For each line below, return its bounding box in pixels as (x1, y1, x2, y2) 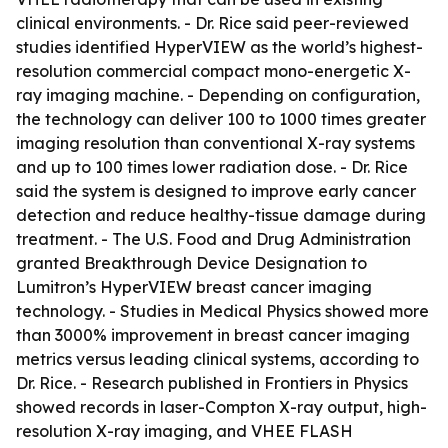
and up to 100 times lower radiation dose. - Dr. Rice (16, 157, 408, 177)
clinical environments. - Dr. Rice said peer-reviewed (16, 13, 409, 33)
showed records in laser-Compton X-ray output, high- (16, 397, 427, 417)
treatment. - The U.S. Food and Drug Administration (16, 229, 411, 249)
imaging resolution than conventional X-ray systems (16, 133, 415, 153)
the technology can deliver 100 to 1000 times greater (16, 109, 426, 129)
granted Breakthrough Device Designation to (16, 253, 367, 273)
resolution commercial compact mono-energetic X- (16, 61, 411, 81)
